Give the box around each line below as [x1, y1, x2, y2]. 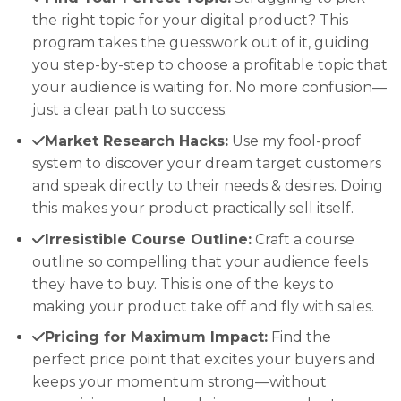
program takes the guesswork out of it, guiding [31, 34, 370, 52]
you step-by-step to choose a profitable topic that [31, 56, 388, 74]
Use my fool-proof [227, 132, 361, 149]
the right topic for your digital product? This [31, 12, 348, 30]
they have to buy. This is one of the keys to [31, 275, 334, 293]
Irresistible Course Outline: [44, 230, 252, 248]
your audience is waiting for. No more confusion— [31, 79, 387, 97]
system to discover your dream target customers [31, 154, 381, 172]
